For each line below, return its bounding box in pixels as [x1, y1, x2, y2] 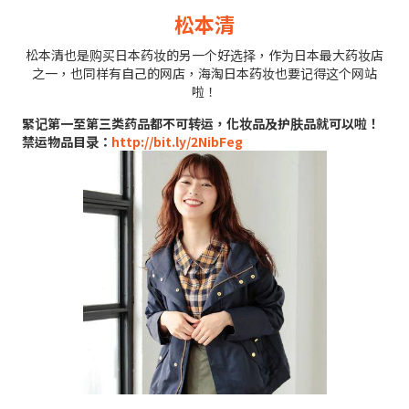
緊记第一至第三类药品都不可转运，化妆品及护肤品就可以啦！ [22, 114, 380, 132]
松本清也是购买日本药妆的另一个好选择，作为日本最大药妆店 [26, 46, 383, 64]
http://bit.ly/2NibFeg [111, 132, 243, 151]
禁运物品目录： [22, 132, 111, 151]
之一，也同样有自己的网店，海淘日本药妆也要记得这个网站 [32, 64, 377, 82]
